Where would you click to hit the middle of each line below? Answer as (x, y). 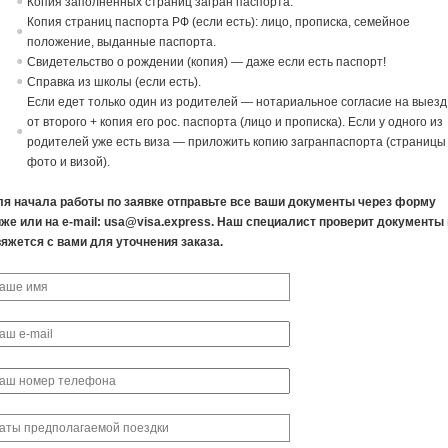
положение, (62, 42)
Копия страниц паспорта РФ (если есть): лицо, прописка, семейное (219, 22)
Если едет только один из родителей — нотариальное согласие (211, 102)
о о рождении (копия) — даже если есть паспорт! (247, 62)
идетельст (72, 62)
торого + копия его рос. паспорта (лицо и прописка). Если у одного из (246, 122)
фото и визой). (69, 162)
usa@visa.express (158, 222)
